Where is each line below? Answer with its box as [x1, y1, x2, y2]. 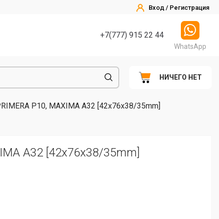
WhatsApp [174, 42, 206, 50]
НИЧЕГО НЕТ [159, 73, 202, 82]
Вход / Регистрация [149, 4, 209, 11]
